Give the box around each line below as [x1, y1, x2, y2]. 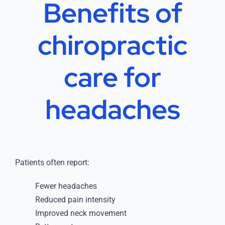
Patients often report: [15, 157, 89, 167]
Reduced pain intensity [35, 194, 116, 204]
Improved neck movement [35, 208, 127, 218]
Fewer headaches [35, 181, 97, 191]
